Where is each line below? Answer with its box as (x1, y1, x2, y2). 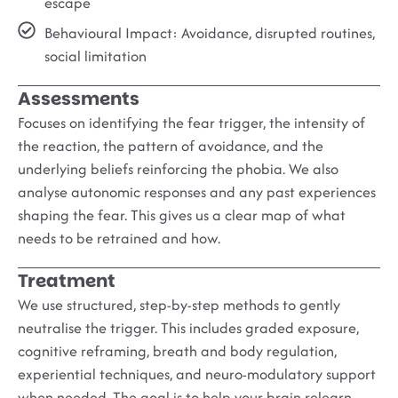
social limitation (44, 44, 147, 67)
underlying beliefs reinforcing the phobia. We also (18, 157, 338, 179)
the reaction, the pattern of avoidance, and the (18, 134, 323, 156)
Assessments (18, 85, 139, 111)
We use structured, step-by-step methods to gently (18, 293, 340, 315)
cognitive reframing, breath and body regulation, (18, 339, 337, 362)
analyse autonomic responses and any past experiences (18, 180, 376, 203)
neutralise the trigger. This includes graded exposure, (18, 316, 359, 338)
